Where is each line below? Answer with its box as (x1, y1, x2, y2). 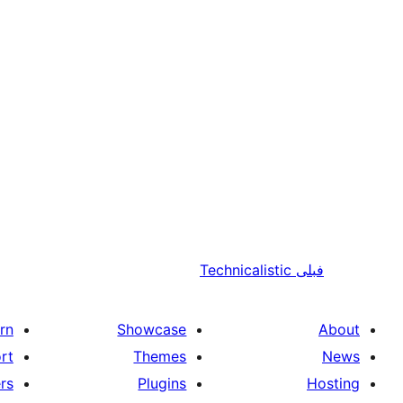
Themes (133, 346, 187, 365)
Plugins (138, 373, 187, 392)
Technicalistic (200, 260, 291, 279)
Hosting (307, 373, 360, 392)
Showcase (117, 319, 187, 338)
